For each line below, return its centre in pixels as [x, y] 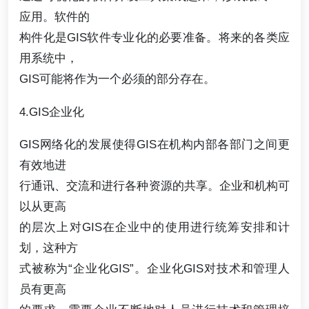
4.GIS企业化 [52, 111]
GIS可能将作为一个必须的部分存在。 [117, 79]
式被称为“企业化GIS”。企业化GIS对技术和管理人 [154, 268]
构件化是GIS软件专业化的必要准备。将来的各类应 [154, 38]
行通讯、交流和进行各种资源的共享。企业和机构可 [154, 185]
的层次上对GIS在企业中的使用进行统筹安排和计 [154, 227]
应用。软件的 [54, 17]
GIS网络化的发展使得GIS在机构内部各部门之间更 [154, 144]
